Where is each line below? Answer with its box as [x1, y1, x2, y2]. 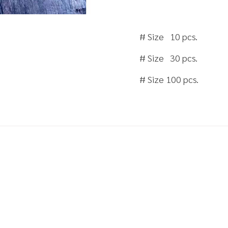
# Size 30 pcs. [139, 52, 197, 64]
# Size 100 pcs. [139, 73, 198, 85]
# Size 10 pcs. [139, 31, 197, 43]
